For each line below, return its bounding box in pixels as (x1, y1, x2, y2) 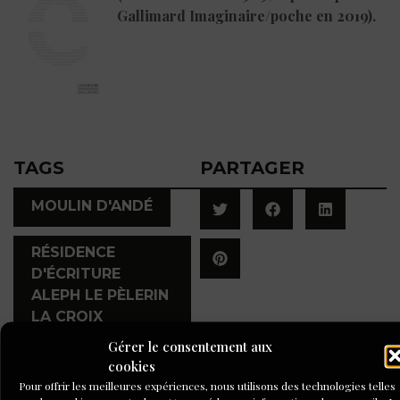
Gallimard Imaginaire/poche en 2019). (117, 6, 376, 26)
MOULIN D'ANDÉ (31, 197, 153, 215)
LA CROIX (31, 308, 103, 326)
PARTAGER (200, 157, 304, 179)
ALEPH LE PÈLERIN (31, 287, 169, 304)
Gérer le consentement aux (108, 337, 272, 354)
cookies (108, 356, 155, 374)
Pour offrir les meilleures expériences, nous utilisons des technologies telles (19, 378, 396, 392)
